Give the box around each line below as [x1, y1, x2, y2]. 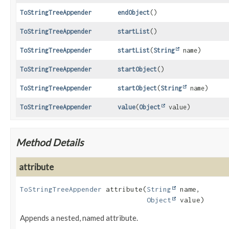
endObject [117, 9, 150, 17]
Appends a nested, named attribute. [20, 213, 138, 223]
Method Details [16, 136, 83, 149]
